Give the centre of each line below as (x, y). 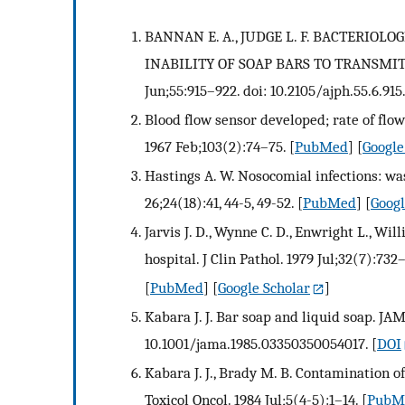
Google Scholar (264, 287)
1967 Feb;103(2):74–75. (215, 147)
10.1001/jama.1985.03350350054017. (256, 343)
